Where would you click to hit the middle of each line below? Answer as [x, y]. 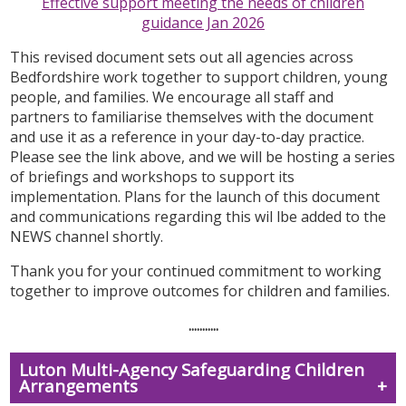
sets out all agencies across [261, 58]
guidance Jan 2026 [203, 23]
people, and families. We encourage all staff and [172, 97]
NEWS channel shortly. [89, 237]
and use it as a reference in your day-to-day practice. [188, 137]
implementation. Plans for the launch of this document [195, 197]
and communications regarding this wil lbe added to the [198, 217]
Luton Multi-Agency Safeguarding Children [192, 369]
